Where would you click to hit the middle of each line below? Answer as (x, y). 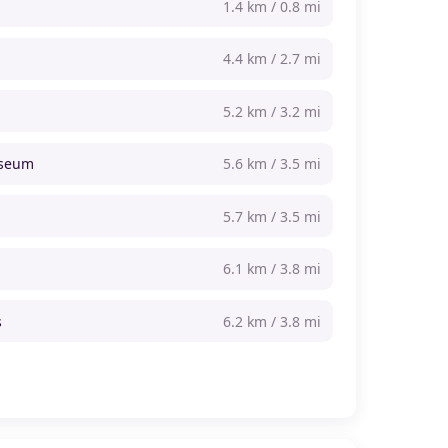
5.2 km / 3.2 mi (272, 111)
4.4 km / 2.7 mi (272, 59)
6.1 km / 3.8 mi (272, 269)
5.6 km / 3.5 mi (272, 164)
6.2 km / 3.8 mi (272, 321)
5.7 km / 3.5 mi (272, 216)
